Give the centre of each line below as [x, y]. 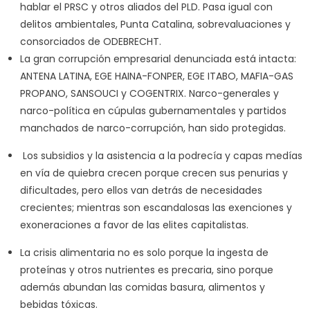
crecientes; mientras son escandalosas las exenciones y [156, 207]
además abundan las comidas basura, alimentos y [142, 287]
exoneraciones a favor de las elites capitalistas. [134, 225]
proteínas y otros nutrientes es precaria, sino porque [146, 270]
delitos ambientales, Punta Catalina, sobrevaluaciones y [155, 24]
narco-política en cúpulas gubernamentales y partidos [153, 110]
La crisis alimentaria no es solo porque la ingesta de [144, 252]
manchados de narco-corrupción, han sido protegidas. [153, 128]
